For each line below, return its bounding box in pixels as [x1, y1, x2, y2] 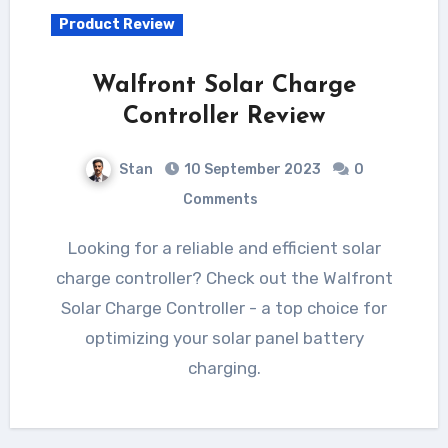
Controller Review [123, 104, 325, 129]
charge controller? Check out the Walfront [55, 267, 393, 288]
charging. [187, 357, 261, 378]
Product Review [58, 15, 175, 33]
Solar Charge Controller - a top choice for [61, 297, 387, 318]
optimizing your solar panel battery [84, 327, 364, 348]
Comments [182, 190, 258, 208]
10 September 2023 [183, 160, 321, 178]
